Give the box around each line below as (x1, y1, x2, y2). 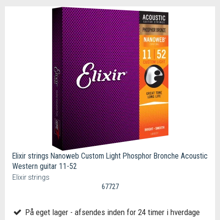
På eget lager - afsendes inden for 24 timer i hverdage (23, 207, 200, 218)
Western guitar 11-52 (12, 162, 77, 171)
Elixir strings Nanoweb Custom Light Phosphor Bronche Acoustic (12, 151, 208, 161)
